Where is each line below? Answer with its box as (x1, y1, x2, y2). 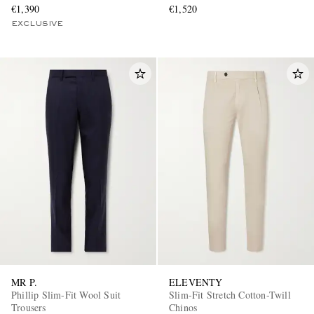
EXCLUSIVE (11, 20, 63, 27)
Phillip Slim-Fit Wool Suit (11, 288, 121, 302)
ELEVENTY (169, 275, 223, 289)
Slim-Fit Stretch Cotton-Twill (169, 288, 292, 302)
